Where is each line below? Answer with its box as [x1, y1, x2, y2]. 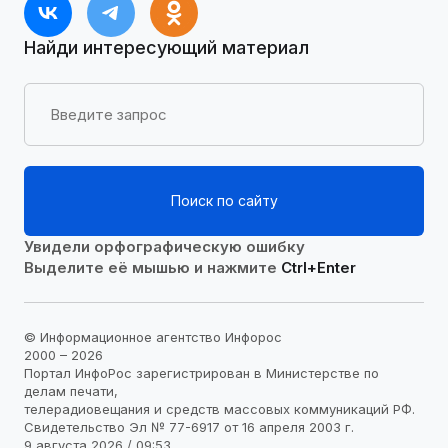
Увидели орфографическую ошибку [24, 237, 305, 257]
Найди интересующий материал [24, 37, 309, 59]
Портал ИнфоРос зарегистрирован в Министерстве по [24, 364, 379, 381]
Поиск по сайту [170, 192, 278, 210]
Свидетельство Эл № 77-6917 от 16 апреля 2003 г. [24, 418, 354, 435]
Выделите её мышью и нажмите [24, 258, 281, 278]
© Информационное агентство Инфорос [24, 328, 282, 345]
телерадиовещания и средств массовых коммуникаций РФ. [24, 400, 415, 417]
